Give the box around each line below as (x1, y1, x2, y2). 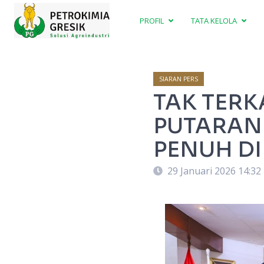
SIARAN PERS (159, 75, 198, 83)
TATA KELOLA (191, 15, 239, 26)
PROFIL (140, 15, 166, 26)
